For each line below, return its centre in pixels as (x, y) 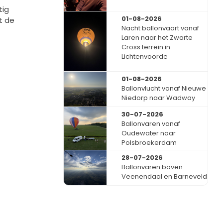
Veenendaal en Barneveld (165, 176)
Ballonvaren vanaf (151, 123)
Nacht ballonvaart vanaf (161, 28)
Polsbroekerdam (149, 142)
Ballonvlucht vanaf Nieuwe (164, 89)
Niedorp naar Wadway (159, 98)
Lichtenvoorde (145, 57)
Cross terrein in (146, 47)
